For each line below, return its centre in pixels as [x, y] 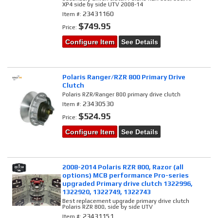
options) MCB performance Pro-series [126, 175]
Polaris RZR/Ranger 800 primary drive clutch [122, 94]
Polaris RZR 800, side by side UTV [108, 207]
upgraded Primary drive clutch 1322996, [128, 183]
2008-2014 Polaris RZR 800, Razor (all [123, 167]
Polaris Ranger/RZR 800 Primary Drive [124, 77]
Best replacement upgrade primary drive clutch [126, 201]
